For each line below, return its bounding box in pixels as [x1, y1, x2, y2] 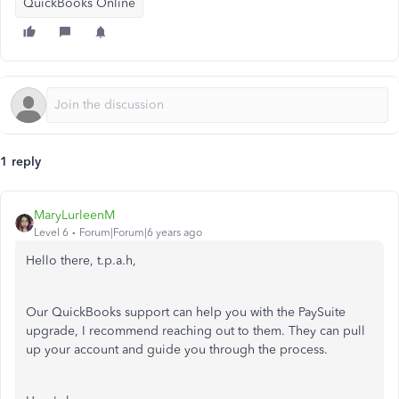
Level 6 [34, 226, 69, 239]
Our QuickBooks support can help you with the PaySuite [26, 305, 346, 320]
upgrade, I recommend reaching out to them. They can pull [26, 323, 365, 338]
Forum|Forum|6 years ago [79, 226, 202, 239]
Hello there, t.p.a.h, [26, 253, 136, 268]
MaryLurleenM [34, 208, 115, 223]
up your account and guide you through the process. [26, 342, 328, 357]
